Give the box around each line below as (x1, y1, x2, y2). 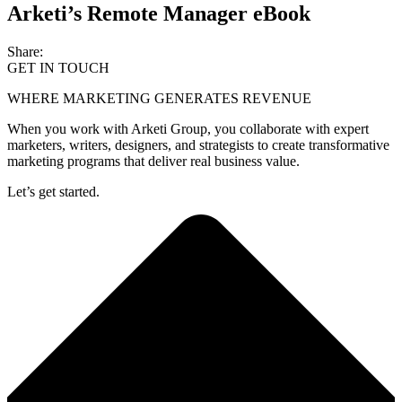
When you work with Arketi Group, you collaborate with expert (7, 120, 369, 136)
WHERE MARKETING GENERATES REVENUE (7, 90, 311, 106)
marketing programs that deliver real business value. (7, 153, 300, 169)
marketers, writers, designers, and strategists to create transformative (7, 136, 389, 153)
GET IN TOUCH (7, 59, 109, 75)
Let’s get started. (7, 183, 100, 199)
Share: (7, 43, 43, 59)
